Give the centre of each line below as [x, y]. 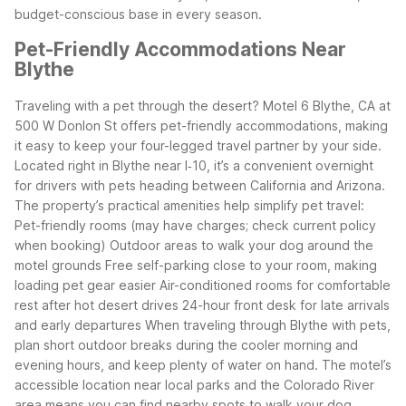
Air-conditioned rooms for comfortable [275, 285]
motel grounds [58, 265]
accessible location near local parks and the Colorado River [194, 384]
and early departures [78, 324]
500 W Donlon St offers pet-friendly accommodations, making [201, 125]
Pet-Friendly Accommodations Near [180, 50]
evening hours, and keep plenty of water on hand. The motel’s [203, 364]
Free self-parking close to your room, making [241, 265]
